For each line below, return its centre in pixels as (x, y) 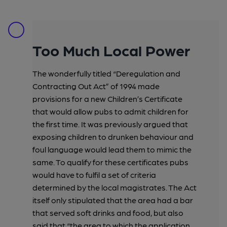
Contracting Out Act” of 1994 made (96, 86)
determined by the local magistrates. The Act (115, 187)
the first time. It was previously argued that (110, 124)
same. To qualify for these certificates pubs (110, 162)
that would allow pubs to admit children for (110, 111)
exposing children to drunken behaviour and (113, 136)
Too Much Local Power (111, 49)
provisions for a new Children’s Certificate (107, 98)
